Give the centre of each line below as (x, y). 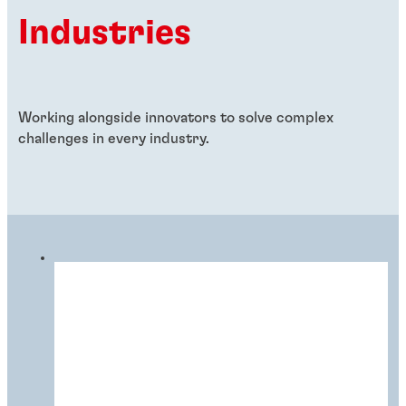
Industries (105, 33)
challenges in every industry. (114, 139)
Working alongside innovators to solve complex (176, 118)
